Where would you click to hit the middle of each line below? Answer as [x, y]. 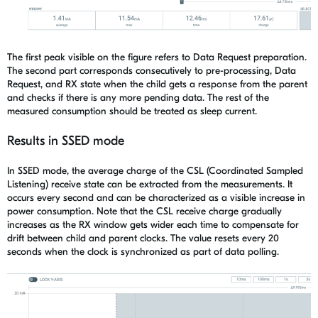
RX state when [98, 84]
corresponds [106, 71]
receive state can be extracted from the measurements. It [170, 185]
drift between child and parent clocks [86, 238]
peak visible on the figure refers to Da [124, 57]
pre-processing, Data [250, 71]
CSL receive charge [197, 212]
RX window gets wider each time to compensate [183, 225]
